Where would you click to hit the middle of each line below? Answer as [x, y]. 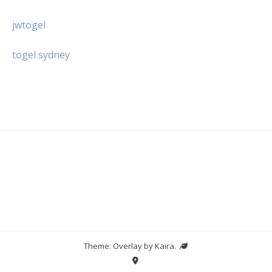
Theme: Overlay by [119, 246]
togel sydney [41, 54]
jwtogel [29, 25]
